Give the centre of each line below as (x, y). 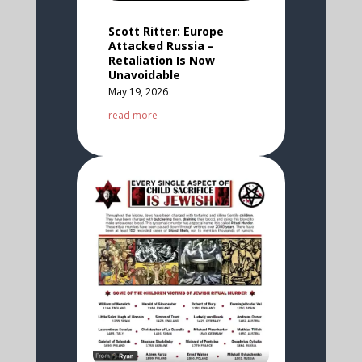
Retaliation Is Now (161, 60)
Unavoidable (144, 74)
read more (133, 115)
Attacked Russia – (161, 45)
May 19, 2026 (138, 91)
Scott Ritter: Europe (166, 31)
